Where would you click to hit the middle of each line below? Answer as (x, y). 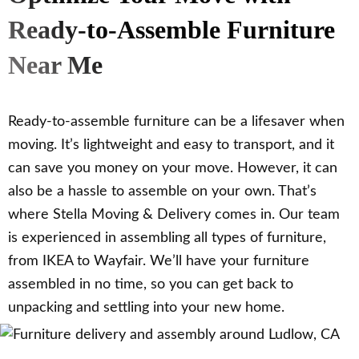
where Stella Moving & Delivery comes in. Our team (174, 215)
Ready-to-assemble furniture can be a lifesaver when (176, 122)
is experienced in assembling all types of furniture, (167, 238)
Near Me (55, 65)
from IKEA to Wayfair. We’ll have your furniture (159, 262)
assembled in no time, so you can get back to (151, 285)
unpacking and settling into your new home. (146, 308)
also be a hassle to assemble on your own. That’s (162, 192)
